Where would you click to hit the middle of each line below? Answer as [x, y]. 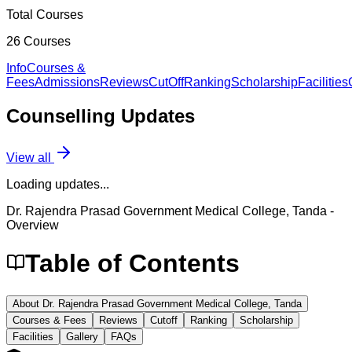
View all [30, 157]
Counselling [64, 115]
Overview [33, 225]
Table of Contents [132, 264]
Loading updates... [58, 184]
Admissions [67, 82]
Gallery [82, 336]
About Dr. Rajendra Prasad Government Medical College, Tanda [157, 303]
